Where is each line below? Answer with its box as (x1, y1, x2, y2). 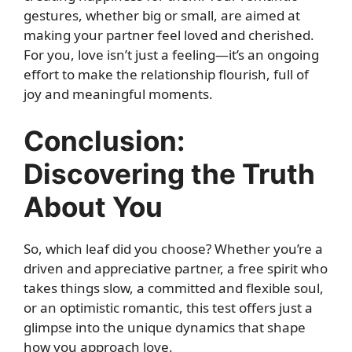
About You (24, 189, 163, 223)
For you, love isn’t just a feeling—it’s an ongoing (24, 46, 319, 64)
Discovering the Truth (24, 156, 315, 190)
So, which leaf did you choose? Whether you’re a (24, 239, 323, 258)
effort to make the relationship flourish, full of (24, 65, 309, 83)
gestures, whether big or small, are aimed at (24, 6, 300, 24)
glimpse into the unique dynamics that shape (24, 317, 306, 336)
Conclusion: (24, 123, 185, 157)
